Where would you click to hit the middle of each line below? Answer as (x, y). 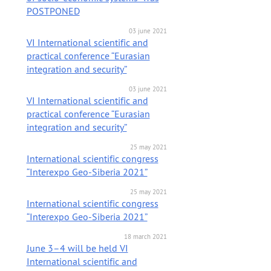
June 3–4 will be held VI (77, 248)
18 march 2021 (145, 237)
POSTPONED (53, 11)
